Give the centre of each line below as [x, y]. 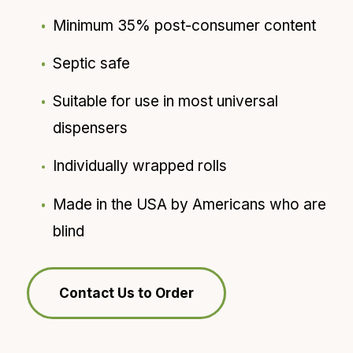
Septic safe [91, 63]
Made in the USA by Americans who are [189, 204]
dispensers [90, 128]
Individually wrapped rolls [139, 166]
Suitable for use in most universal [165, 102]
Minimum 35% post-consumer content [184, 25]
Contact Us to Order [126, 293]
